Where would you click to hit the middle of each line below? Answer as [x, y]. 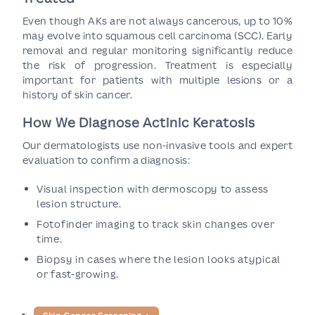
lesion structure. [79, 204]
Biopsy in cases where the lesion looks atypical [159, 259]
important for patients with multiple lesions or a [157, 80]
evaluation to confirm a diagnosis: [106, 160]
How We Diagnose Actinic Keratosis [139, 122]
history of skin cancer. [78, 95]
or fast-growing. [78, 274]
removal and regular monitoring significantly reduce [157, 50]
